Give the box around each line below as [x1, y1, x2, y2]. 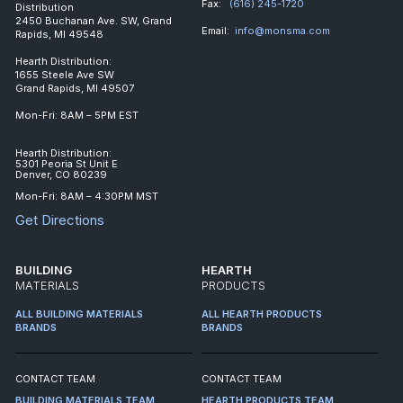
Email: [201, 23, 232, 37]
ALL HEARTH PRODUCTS [201, 307, 322, 320]
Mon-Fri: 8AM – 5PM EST [15, 108, 139, 121]
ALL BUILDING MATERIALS [15, 307, 143, 320]
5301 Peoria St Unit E [15, 157, 118, 170]
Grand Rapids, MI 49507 [15, 81, 134, 94]
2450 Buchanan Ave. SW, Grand [15, 13, 172, 27]
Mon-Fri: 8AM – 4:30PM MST [15, 189, 158, 202]
